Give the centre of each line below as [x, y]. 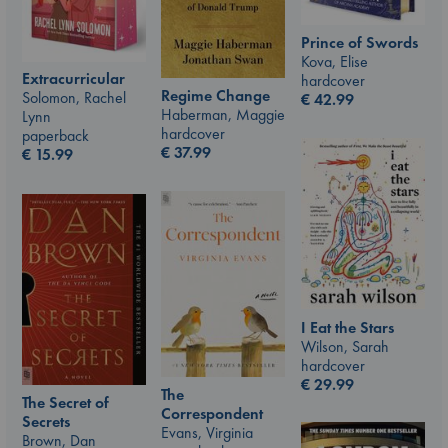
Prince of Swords [359, 42]
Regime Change [215, 96]
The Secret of [65, 403]
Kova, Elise [334, 61]
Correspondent [212, 413]
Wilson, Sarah [345, 346]
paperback [55, 136]
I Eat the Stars [347, 327]
